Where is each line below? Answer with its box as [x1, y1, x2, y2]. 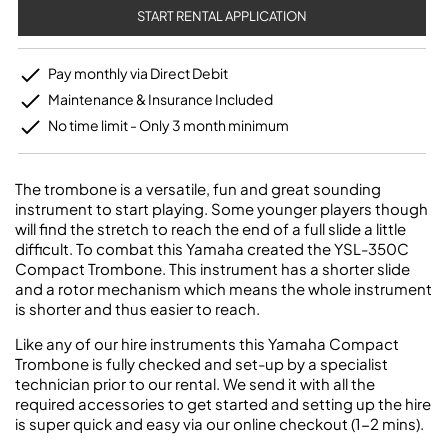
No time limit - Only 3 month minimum [48, 116, 289, 134]
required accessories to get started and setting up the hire [15, 394, 431, 413]
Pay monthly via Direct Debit [48, 64, 228, 82]
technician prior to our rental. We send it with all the [15, 374, 375, 393]
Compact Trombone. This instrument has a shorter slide [15, 259, 410, 278]
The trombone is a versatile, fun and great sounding [15, 179, 381, 198]
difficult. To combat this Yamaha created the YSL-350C [15, 239, 409, 258]
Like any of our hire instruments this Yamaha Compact [15, 334, 399, 353]
